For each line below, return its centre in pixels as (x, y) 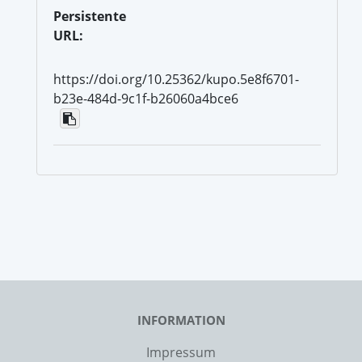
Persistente (90, 16)
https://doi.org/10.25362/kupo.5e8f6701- (176, 79)
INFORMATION (181, 320)
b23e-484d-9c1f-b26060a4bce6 (146, 98)
